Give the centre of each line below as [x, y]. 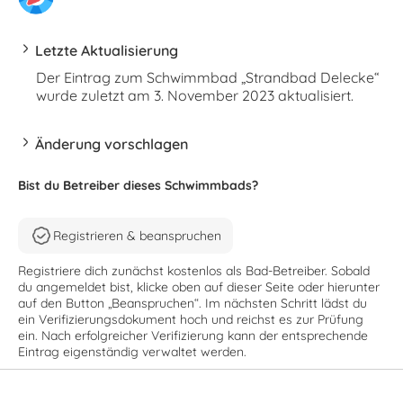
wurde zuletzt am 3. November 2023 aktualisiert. [195, 95]
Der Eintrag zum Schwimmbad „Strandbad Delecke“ [208, 77]
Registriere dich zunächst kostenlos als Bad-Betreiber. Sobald [194, 270]
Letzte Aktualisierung [107, 50]
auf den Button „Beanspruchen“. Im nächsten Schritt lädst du [193, 303]
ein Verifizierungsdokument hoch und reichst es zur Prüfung [191, 319]
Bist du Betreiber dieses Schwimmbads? [138, 185]
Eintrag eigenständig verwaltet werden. [132, 351]
